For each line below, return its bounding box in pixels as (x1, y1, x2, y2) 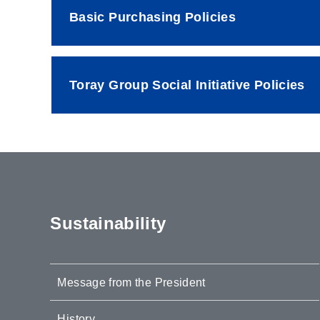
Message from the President (57, 276, 206, 289)
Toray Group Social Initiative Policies (69, 77, 305, 92)
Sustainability (50, 213, 166, 233)
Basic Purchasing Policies (69, 9, 236, 24)
